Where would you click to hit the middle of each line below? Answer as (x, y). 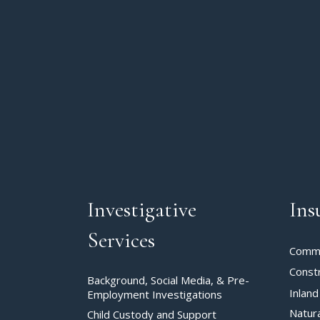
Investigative (142, 210)
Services (121, 240)
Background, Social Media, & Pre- (168, 280)
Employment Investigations (155, 294)
